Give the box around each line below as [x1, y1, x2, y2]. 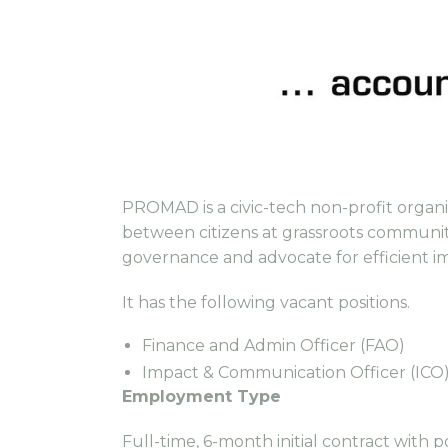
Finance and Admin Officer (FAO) [142, 335, 405, 355]
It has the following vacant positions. [122, 292, 410, 312]
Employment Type [122, 386, 281, 406]
